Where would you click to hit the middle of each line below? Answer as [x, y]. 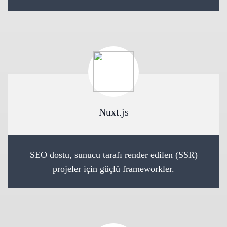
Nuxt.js [113, 112]
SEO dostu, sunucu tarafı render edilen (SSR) [113, 155]
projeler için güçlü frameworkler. [113, 169]
